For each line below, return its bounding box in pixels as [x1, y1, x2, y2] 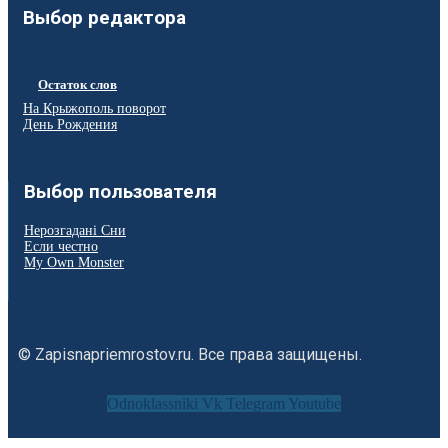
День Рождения [23, 116, 117, 132]
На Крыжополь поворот [23, 100, 166, 116]
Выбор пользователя [24, 181, 217, 204]
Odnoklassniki [107, 395, 198, 413]
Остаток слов [38, 76, 117, 92]
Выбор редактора [23, 6, 186, 29]
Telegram [226, 395, 285, 413]
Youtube [288, 395, 341, 413]
